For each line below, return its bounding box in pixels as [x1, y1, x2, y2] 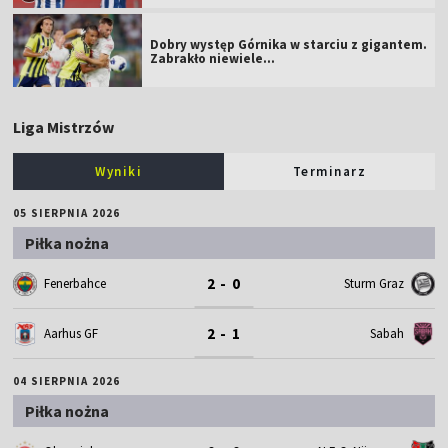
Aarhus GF [44, 325, 99, 343]
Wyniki [95, 163, 143, 181]
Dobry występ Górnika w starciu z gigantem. [150, 36, 428, 54]
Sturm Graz [343, 275, 404, 293]
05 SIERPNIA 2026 [13, 206, 120, 221]
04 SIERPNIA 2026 [13, 374, 120, 389]
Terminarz [292, 163, 367, 181]
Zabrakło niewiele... [150, 50, 276, 68]
